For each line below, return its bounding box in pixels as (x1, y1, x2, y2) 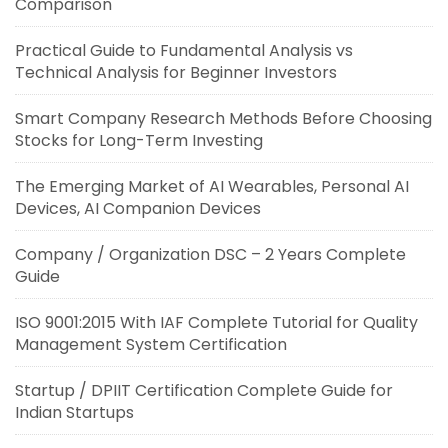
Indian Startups (15, 401, 134, 424)
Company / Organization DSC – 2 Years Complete (15, 243, 406, 266)
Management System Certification (15, 333, 287, 356)
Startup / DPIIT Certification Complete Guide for (15, 379, 393, 402)
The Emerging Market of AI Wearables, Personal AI (15, 175, 409, 198)
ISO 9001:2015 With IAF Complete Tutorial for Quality (15, 311, 418, 334)
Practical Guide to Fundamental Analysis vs (15, 39, 353, 62)
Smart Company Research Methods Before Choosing (15, 107, 432, 130)
